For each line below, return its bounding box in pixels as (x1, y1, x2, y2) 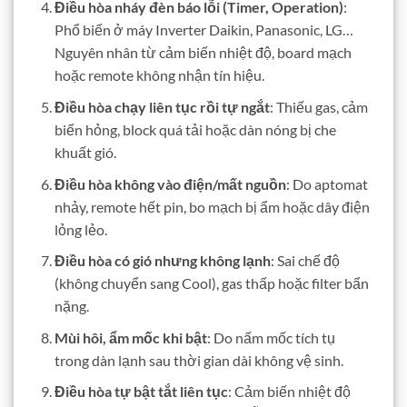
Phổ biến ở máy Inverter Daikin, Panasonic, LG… (54, 21, 353, 39)
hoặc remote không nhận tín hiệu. (54, 66, 264, 84)
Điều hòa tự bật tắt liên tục (54, 382, 228, 401)
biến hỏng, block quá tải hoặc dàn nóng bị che (54, 120, 336, 138)
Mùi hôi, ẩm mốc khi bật (54, 328, 207, 346)
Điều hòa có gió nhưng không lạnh (54, 252, 271, 270)
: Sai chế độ (270, 252, 340, 270)
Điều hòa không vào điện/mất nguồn (54, 174, 286, 193)
